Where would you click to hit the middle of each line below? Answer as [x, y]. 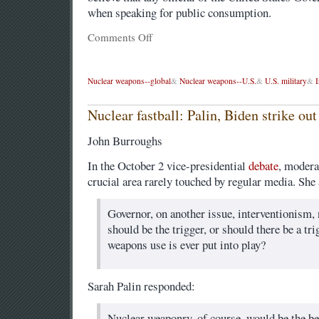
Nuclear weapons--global [129, 80]
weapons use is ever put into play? [186, 245]
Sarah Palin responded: [141, 286]
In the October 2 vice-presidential [168, 166]
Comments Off [120, 37]
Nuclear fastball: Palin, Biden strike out [202, 115]
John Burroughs [125, 141]
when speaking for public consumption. [179, 13]
